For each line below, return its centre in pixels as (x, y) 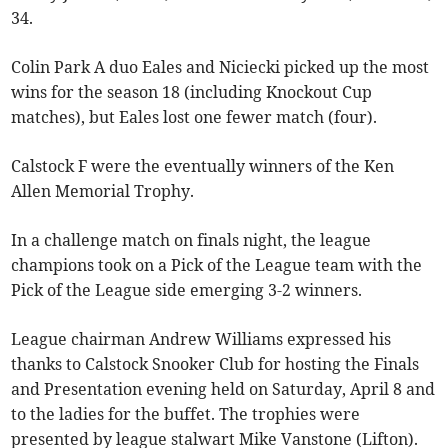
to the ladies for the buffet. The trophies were (186, 414)
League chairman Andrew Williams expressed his (201, 339)
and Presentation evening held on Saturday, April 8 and (223, 389)
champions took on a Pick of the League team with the (217, 265)
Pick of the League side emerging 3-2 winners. (187, 290)
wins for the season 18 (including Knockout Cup (192, 92)
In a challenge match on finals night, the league (191, 240)
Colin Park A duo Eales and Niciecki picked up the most (220, 67)
